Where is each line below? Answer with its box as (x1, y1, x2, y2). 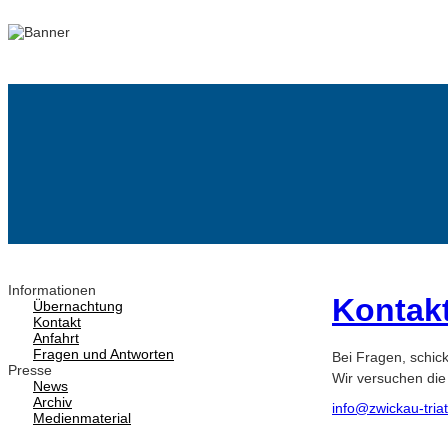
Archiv (33, 394, 72, 411)
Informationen (8, 282, 96, 299)
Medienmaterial (33, 410, 131, 427)
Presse (8, 362, 52, 379)
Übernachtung (33, 298, 123, 315)
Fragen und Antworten (33, 346, 174, 363)
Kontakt (33, 314, 81, 331)
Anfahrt (33, 330, 79, 347)
